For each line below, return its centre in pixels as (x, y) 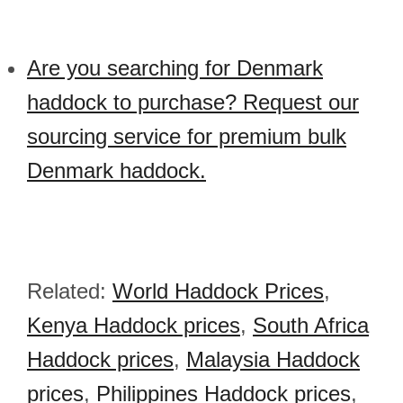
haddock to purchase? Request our (193, 102)
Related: (70, 291)
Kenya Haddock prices (134, 325)
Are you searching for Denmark (175, 68)
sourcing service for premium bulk (187, 136)
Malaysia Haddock (273, 359)
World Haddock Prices (218, 291)
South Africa (311, 325)
